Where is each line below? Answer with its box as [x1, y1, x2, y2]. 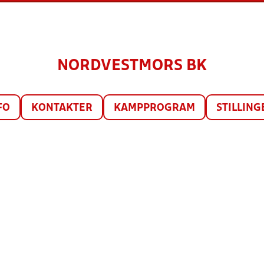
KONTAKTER [31, 103, 93, 113]
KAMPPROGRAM [114, 103, 195, 113]
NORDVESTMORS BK [57, 59, 207, 73]
